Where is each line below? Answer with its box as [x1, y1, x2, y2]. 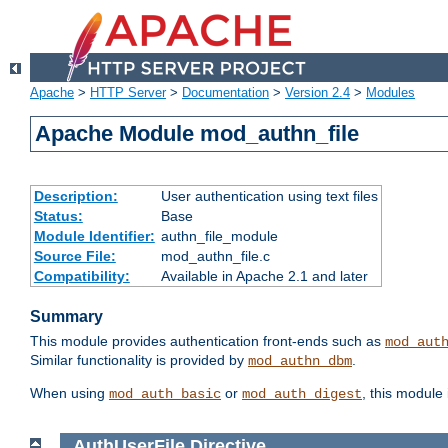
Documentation [182, 85, 269, 101]
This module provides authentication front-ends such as [30, 333, 385, 350]
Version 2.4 [285, 85, 350, 101]
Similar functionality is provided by [30, 352, 248, 369]
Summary [30, 308, 103, 326]
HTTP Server [90, 85, 166, 101]
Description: [33, 188, 118, 205]
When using [30, 385, 109, 402]
